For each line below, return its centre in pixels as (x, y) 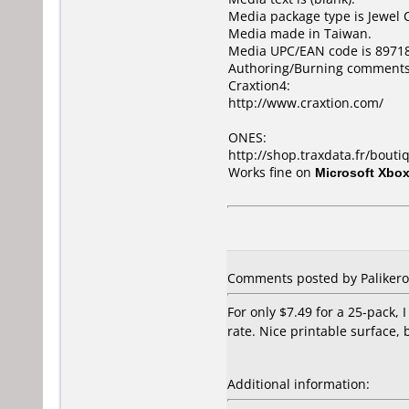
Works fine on (272, 172)
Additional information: (299, 384)
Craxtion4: (259, 85)
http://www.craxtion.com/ (306, 103)
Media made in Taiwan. (300, 33)
